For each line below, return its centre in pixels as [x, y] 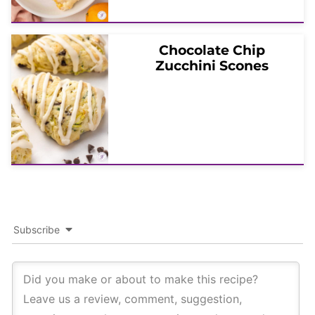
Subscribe [37, 230]
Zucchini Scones [212, 66]
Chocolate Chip [212, 51]
